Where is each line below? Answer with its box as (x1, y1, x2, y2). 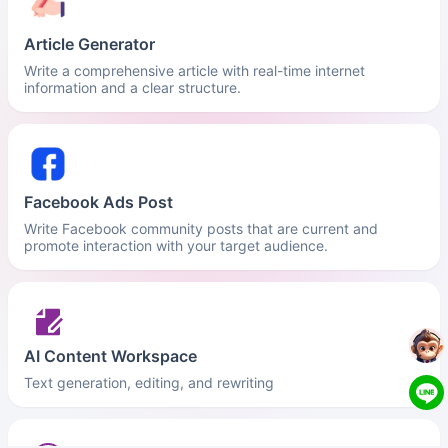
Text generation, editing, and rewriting (24, 374, 274, 391)
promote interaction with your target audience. (24, 237, 328, 254)
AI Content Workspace (24, 346, 197, 366)
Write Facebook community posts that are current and (24, 220, 378, 237)
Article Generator (24, 34, 155, 54)
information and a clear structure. (24, 79, 241, 96)
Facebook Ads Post (24, 192, 173, 212)
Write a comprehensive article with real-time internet (24, 62, 365, 79)
